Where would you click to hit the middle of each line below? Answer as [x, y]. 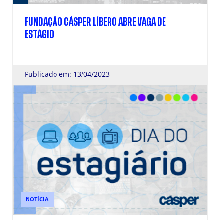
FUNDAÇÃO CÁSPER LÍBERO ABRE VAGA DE [95, 22]
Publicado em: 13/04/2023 [67, 74]
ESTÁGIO [39, 35]
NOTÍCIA [37, 199]
